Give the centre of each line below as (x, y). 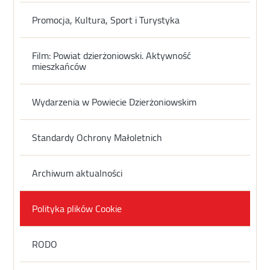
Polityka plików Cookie (77, 209)
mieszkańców (59, 67)
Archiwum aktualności (77, 173)
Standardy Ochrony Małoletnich (97, 138)
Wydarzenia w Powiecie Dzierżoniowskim (115, 102)
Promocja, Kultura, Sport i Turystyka (106, 20)
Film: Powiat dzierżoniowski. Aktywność (112, 56)
